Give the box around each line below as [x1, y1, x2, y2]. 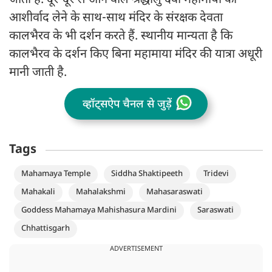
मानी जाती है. [9, 65, 67, 81]
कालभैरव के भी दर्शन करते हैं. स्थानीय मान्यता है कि [9, 29, 233, 45]
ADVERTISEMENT [109, 244, 163, 253]
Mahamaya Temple [21, 168, 90, 179]
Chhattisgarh [21, 223, 70, 234]
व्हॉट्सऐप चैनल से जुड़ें [83, 97, 172, 112]
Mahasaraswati [146, 186, 203, 197]
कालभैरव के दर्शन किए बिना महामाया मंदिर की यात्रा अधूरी [9, 47, 262, 63]
